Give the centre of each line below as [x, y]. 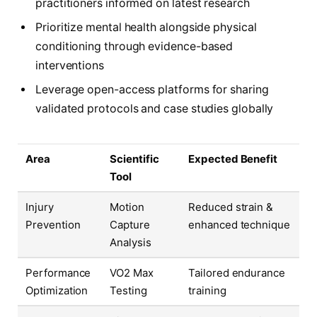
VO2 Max [132, 272]
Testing [128, 290]
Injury [40, 207]
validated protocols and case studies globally [155, 109]
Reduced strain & [231, 207]
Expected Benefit [233, 158]
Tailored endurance [237, 272]
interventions [70, 66]
